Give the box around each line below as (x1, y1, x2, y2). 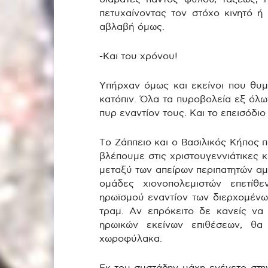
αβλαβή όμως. (99, 22, 165, 33)
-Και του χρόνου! (99, 51, 178, 62)
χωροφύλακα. (99, 233, 162, 245)
